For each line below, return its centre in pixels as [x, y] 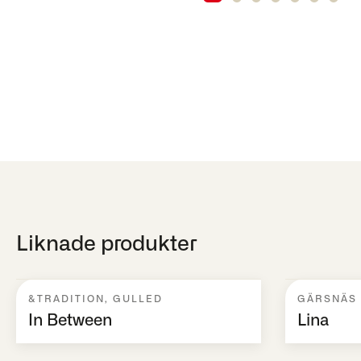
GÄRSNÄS [327, 299]
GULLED [138, 299]
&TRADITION [66, 299]
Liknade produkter [106, 244]
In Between [70, 320]
